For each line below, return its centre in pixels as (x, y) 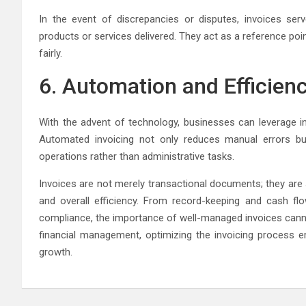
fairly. (51, 53)
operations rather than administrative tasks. (137, 156)
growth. (56, 252)
